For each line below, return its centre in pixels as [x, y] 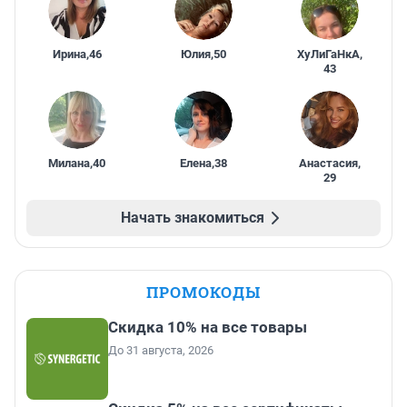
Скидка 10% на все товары [208, 327]
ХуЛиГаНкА [329, 54]
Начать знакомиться [193, 217]
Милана [69, 163]
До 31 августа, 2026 [161, 350]
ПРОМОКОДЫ [203, 292]
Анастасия [329, 163]
